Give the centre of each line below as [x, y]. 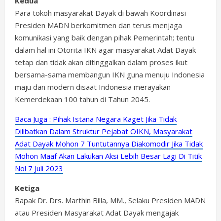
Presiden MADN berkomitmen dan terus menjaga [98, 25]
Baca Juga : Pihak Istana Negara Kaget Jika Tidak [96, 119]
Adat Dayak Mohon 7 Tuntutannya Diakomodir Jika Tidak [109, 144]
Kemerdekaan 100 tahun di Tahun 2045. [82, 99]
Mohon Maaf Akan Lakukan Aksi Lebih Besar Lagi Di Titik [108, 156]
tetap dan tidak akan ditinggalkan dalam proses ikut [101, 62]
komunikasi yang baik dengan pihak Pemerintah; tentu [105, 37]
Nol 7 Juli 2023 [39, 168]
